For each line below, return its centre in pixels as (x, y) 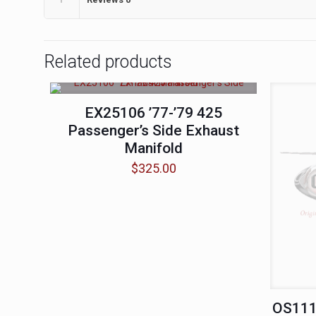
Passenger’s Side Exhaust (154, 130)
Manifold (154, 148)
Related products (108, 62)
